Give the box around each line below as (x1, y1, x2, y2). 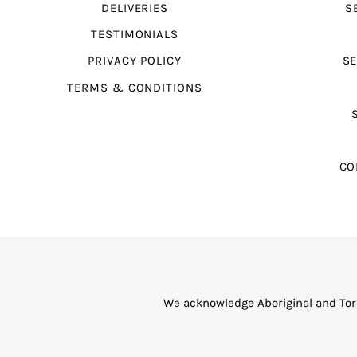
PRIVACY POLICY (87, 54, 182, 69)
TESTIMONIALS (90, 28, 179, 42)
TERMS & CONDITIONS (67, 80, 202, 95)
